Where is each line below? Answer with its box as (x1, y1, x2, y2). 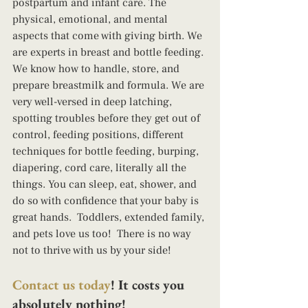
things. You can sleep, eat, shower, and (12, 177, 199, 192)
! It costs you (111, 276, 188, 294)
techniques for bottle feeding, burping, (12, 144, 201, 159)
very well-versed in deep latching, (12, 95, 175, 109)
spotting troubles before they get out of (12, 111, 203, 126)
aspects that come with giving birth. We (12, 29, 205, 43)
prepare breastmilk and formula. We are (12, 78, 207, 93)
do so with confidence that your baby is (12, 194, 201, 208)
